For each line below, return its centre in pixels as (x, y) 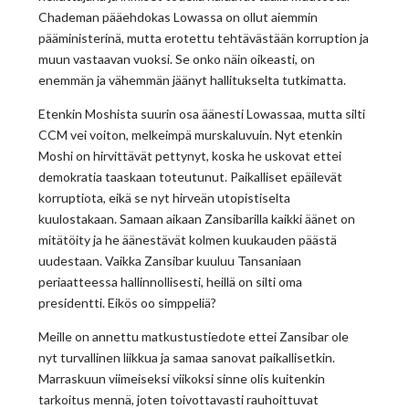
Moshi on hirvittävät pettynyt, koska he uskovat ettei (190, 156)
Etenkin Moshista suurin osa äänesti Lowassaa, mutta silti (202, 114)
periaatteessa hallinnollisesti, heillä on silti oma (171, 282)
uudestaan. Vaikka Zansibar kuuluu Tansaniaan (170, 261)
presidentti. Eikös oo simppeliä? (128, 303)
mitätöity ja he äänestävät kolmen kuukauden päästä (188, 240)
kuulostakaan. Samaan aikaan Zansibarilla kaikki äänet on (197, 219)
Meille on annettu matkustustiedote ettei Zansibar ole (194, 337)
